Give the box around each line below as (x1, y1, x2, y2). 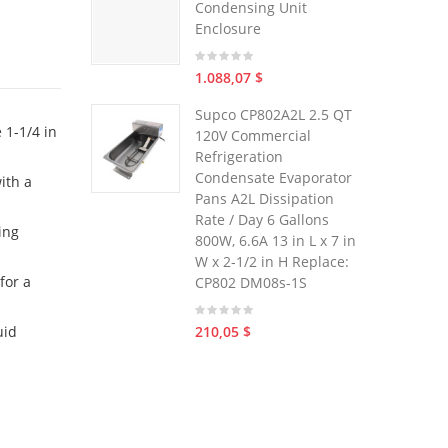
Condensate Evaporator (195, 168, 352, 187)
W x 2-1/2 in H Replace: (195, 252, 349, 271)
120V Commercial (195, 126, 311, 145)
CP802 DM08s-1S (195, 273, 307, 292)
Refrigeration (195, 147, 283, 166)
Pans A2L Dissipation (195, 189, 334, 208)
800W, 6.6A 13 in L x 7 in (195, 231, 356, 250)
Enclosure (195, 19, 261, 38)
